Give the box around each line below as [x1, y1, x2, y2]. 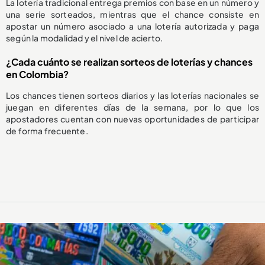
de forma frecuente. [6, 125, 88, 137]
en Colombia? [6, 68, 69, 81]
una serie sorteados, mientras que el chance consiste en [6, 9, 259, 20]
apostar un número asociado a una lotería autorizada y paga [6, 21, 259, 32]
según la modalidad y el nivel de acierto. [6, 33, 163, 44]
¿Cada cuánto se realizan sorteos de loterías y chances [6, 56, 253, 69]
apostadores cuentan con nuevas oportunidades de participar [6, 114, 259, 125]
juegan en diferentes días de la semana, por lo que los [6, 102, 259, 113]
